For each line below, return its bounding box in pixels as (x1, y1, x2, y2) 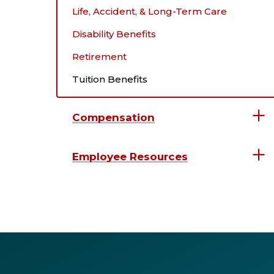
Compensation (72, 111, 155, 124)
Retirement (72, 50, 127, 62)
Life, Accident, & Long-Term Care (72, 5, 227, 17)
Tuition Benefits (72, 73, 147, 85)
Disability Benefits (72, 28, 156, 40)
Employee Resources (72, 150, 188, 163)
